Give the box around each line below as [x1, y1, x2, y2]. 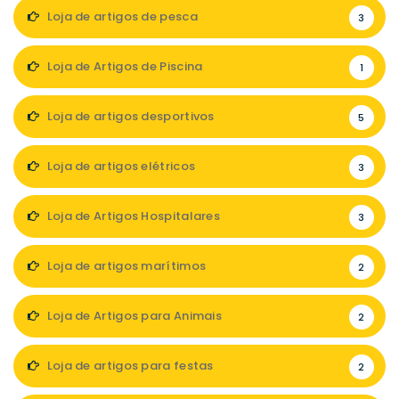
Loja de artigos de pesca [44, 8, 198, 25]
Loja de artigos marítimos [44, 257, 207, 274]
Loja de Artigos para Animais [44, 307, 223, 324]
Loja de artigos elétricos [44, 158, 196, 175]
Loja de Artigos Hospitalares [44, 208, 221, 224]
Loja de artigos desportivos [44, 108, 215, 125]
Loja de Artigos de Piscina [44, 58, 203, 75]
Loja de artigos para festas [44, 357, 214, 374]
